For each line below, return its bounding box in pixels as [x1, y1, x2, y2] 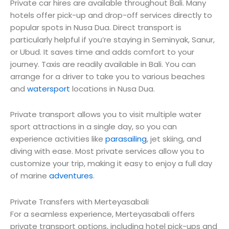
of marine [10, 170, 49, 181]
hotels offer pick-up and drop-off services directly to [10, 10, 212, 21]
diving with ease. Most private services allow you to [10, 146, 204, 157]
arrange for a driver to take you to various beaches [10, 71, 205, 82]
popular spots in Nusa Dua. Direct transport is [10, 22, 181, 33]
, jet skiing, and [147, 133, 201, 145]
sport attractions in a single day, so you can [10, 121, 177, 132]
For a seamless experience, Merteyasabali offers [10, 208, 195, 219]
